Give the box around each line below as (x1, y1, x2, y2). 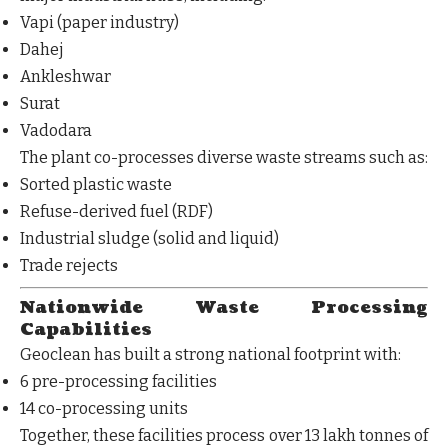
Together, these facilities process (20, 425, 269, 445)
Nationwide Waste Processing (20, 295, 428, 319)
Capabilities (20, 317, 152, 341)
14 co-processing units (20, 398, 188, 418)
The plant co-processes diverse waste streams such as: (20, 147, 428, 167)
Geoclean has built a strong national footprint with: (20, 344, 401, 364)
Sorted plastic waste (20, 174, 172, 194)
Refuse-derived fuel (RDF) (20, 201, 213, 221)
